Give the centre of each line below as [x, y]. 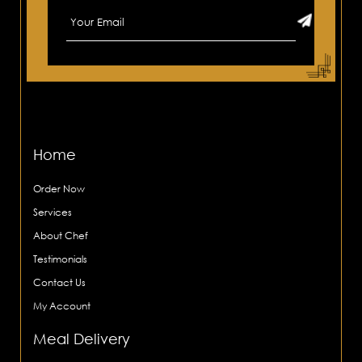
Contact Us [60, 282]
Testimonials [61, 259]
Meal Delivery [82, 338]
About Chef [61, 235]
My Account [62, 305]
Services [53, 212]
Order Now [59, 188]
